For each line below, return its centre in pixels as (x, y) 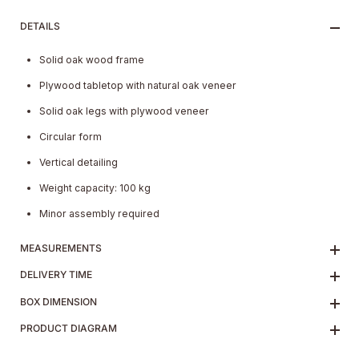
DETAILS (40, 26)
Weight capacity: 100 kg (95, 188)
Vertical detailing (79, 163)
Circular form (71, 137)
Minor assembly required (100, 214)
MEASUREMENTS (61, 248)
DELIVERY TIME (56, 275)
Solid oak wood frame (92, 60)
